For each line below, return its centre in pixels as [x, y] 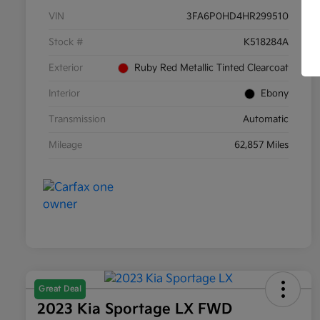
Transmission [77, 120]
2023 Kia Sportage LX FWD [135, 310]
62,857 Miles [261, 145]
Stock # [66, 42]
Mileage [65, 145]
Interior [64, 94]
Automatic [266, 120]
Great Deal [60, 289]
